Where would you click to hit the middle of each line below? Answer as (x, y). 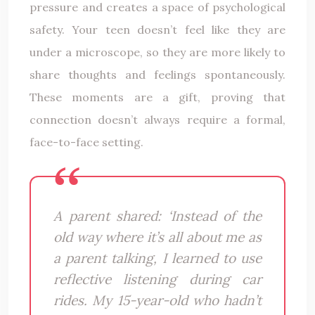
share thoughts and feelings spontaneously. (157, 74)
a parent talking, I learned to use (157, 258)
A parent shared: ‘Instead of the (157, 216)
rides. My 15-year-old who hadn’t (157, 300)
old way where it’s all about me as (157, 237)
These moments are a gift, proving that (157, 97)
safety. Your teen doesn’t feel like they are (157, 29)
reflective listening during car (157, 279)
